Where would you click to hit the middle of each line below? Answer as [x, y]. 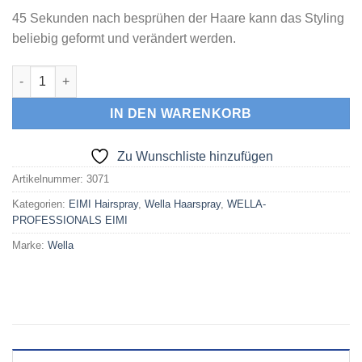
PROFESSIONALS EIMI [70, 220]
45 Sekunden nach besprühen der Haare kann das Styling [178, 18]
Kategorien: [40, 204]
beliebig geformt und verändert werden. [124, 38]
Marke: [30, 245]
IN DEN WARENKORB [181, 113]
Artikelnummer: [49, 179]
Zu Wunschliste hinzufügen [195, 156]
